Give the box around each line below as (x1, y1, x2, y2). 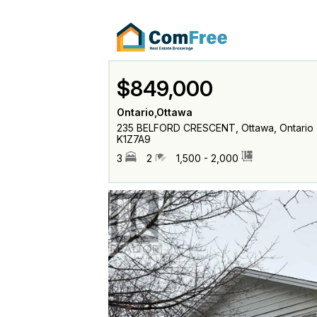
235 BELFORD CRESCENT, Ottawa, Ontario (116, 121, 313, 134)
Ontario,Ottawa (116, 105, 192, 118)
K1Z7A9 (116, 132, 151, 145)
